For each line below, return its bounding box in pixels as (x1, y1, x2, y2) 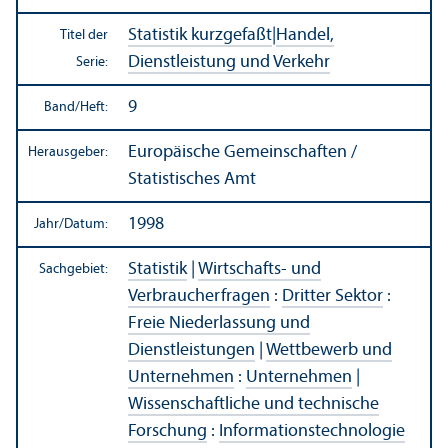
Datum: (64, 216, 108, 232)
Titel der (60, 27, 108, 43)
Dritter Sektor (282, 286, 383, 306)
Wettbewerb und (266, 340, 392, 360)
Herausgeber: (28, 144, 108, 160)
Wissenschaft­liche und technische (128, 394, 379, 414)
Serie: (76, 54, 108, 70)
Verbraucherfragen (128, 286, 270, 306)
